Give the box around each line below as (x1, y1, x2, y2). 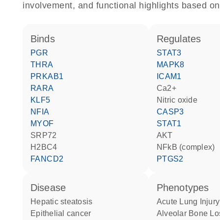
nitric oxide (163, 96, 197, 104)
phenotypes (163, 182, 209, 193)
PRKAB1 (36, 72, 64, 81)
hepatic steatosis (36, 197, 93, 206)
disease (37, 182, 66, 193)
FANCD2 (35, 155, 64, 163)
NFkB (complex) (163, 143, 215, 151)
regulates (164, 33, 201, 44)
